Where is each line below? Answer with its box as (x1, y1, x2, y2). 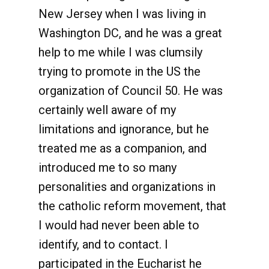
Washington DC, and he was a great (38, 26, 222, 40)
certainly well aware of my (38, 103, 176, 117)
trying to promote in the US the (38, 64, 201, 79)
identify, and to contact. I (38, 237, 168, 252)
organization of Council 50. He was (38, 83, 223, 98)
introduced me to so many (38, 160, 177, 175)
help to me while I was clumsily (38, 45, 202, 59)
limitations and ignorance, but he (38, 122, 209, 136)
